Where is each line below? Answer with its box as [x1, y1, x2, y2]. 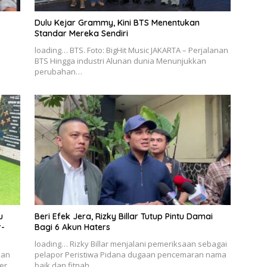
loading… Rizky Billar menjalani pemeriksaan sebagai [34, 238, 227, 250]
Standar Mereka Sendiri [34, 28, 128, 39]
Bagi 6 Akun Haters [34, 222, 110, 233]
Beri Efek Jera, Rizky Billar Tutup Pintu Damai [34, 211, 213, 222]
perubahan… [34, 66, 82, 77]
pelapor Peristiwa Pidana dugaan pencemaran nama [34, 249, 226, 260]
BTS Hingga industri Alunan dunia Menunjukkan [34, 55, 206, 67]
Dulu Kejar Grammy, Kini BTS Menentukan [34, 17, 200, 29]
